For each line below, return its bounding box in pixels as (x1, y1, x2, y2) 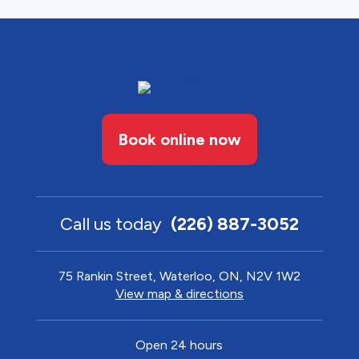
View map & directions (115, 285, 244, 301)
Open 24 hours (135, 337, 224, 353)
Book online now (117, 129, 241, 149)
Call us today (59, 212, 166, 235)
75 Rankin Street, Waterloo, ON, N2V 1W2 (58, 268, 301, 284)
